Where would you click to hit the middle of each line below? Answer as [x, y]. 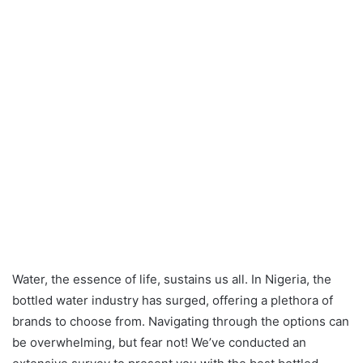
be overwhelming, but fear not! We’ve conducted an [159, 343]
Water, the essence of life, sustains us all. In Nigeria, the [172, 280]
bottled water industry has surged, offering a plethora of [173, 301]
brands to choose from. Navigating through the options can [181, 322]
